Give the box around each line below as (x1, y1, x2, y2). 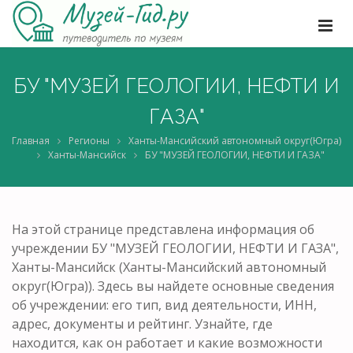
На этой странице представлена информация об (12, 220, 314, 238)
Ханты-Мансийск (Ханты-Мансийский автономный (12, 258, 326, 276)
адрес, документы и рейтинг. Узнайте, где (12, 314, 273, 333)
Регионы (69, 134, 110, 147)
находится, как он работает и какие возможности (12, 333, 322, 351)
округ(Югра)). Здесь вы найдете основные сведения (12, 277, 334, 295)
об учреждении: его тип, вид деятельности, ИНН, (12, 295, 317, 314)
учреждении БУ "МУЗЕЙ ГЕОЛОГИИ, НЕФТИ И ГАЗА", (12, 239, 339, 257)
